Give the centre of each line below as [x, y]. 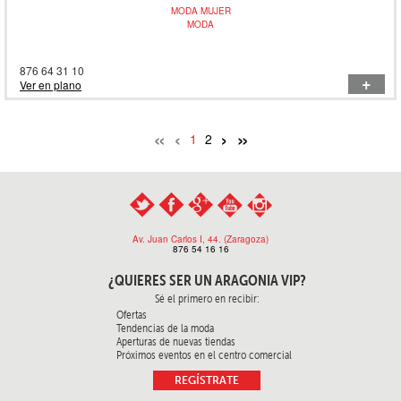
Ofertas [131, 314]
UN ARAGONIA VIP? [250, 280]
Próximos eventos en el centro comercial [204, 354]
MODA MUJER [200, 10]
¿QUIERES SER [151, 280]
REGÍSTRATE [207, 380]
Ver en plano [51, 84]
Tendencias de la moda [165, 328]
